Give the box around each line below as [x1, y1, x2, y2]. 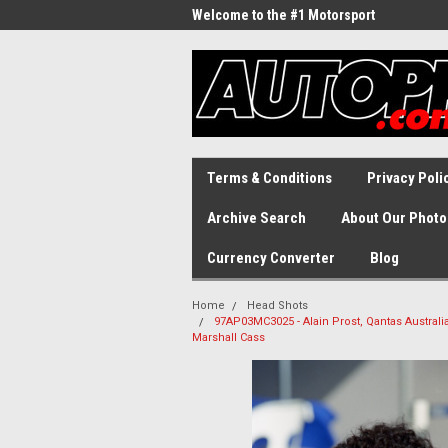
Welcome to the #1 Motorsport [192, 7, 375, 23]
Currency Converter [207, 249, 335, 267]
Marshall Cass [192, 331, 265, 344]
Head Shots [247, 299, 308, 312]
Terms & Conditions [207, 169, 332, 187]
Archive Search [207, 209, 306, 227]
